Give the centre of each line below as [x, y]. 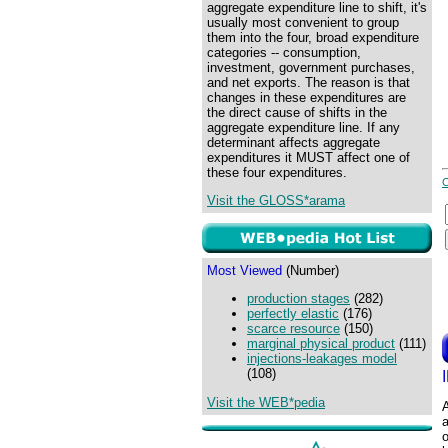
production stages [298, 299]
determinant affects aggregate [293, 142]
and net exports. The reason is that [308, 82]
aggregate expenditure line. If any [303, 127]
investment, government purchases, [311, 67]
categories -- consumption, [284, 52]
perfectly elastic [293, 314]
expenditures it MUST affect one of [308, 157]
